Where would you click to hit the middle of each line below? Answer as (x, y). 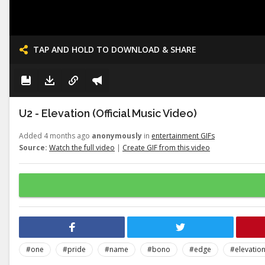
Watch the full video (82, 148)
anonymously (117, 136)
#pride (74, 249)
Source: (33, 148)
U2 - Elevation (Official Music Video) (108, 113)
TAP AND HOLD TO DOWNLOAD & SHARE (115, 49)
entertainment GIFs (183, 136)
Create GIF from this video (166, 148)
